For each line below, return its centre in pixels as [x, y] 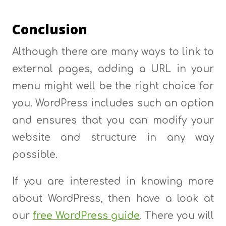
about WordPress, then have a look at [113, 199]
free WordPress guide [86, 216]
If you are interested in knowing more [113, 182]
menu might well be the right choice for [113, 86]
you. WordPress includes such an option [113, 103]
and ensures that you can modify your [113, 121]
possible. [35, 155]
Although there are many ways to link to [113, 52]
